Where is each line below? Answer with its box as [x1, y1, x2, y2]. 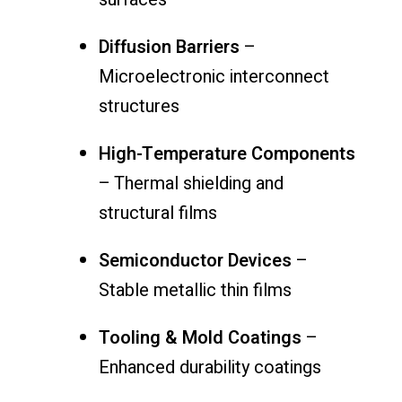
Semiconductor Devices [99, 247, 292, 274]
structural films [99, 199, 217, 226]
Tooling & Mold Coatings [99, 324, 301, 351]
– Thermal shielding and [99, 170, 284, 197]
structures [99, 92, 179, 119]
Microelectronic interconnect [99, 63, 329, 90]
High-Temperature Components [99, 140, 355, 167]
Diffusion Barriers [99, 33, 240, 60]
